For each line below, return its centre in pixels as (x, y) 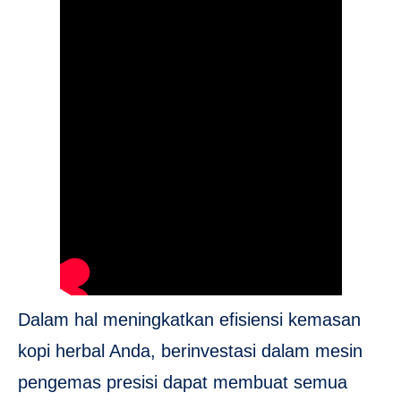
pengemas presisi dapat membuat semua (183, 382)
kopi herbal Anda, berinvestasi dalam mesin (190, 350)
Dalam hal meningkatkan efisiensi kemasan (189, 319)
